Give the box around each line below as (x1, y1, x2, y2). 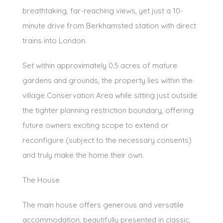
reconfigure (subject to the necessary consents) (22, 135, 192, 145)
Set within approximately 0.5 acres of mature (22, 60, 177, 70)
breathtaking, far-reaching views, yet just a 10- (22, 5, 183, 15)
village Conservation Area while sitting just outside (22, 90, 197, 100)
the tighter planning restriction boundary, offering (22, 105, 194, 115)
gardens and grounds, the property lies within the (22, 75, 193, 85)
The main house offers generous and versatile (22, 200, 184, 210)
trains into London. (22, 35, 87, 45)
